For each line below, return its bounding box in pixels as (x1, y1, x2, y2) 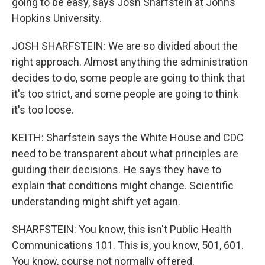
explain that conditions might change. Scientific (12, 179, 234, 192)
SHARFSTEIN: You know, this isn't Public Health (12, 223, 232, 235)
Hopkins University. (12, 12, 102, 24)
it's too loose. (12, 104, 74, 116)
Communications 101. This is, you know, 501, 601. (12, 239, 244, 251)
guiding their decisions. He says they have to (12, 163, 221, 176)
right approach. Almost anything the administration (12, 56, 248, 68)
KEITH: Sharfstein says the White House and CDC (12, 131, 244, 144)
